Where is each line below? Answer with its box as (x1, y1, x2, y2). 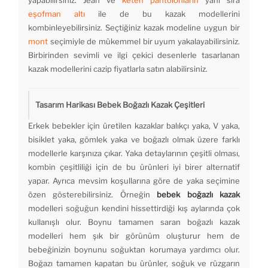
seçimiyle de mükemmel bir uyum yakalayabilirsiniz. (48, 36, 240, 47)
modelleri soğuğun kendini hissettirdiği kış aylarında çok (28, 203, 240, 214)
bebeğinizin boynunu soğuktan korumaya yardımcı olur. (28, 245, 240, 255)
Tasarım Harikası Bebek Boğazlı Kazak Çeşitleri (35, 100, 205, 110)
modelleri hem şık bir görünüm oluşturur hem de (28, 231, 240, 241)
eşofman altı (28, 9, 85, 19)
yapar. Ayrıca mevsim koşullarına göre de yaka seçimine (28, 176, 240, 186)
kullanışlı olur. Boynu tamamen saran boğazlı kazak (28, 217, 240, 227)
